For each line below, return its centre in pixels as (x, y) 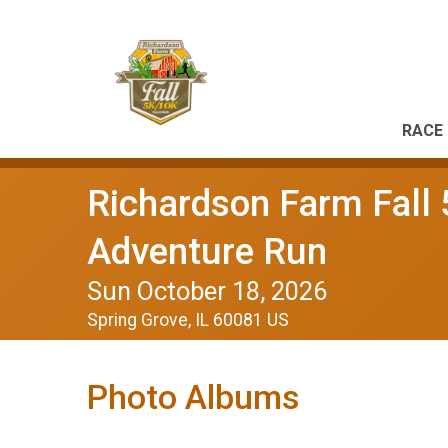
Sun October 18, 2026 (207, 291)
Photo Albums (193, 397)
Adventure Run (207, 251)
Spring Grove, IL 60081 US (188, 320)
